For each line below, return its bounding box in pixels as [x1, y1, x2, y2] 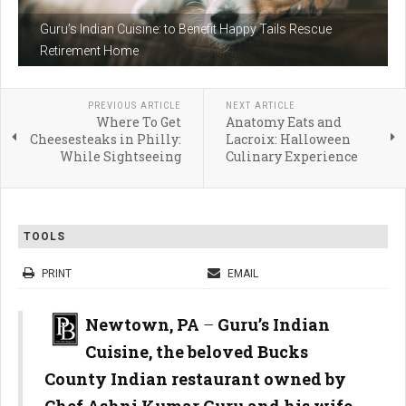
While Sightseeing [59, 148, 181, 166]
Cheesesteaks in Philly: [29, 130, 181, 149]
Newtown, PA [85, 314, 199, 336]
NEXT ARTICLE [225, 100, 295, 112]
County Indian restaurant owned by [44, 368, 346, 391]
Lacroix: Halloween [225, 130, 351, 149]
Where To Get [95, 113, 181, 131]
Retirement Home [40, 43, 139, 59]
